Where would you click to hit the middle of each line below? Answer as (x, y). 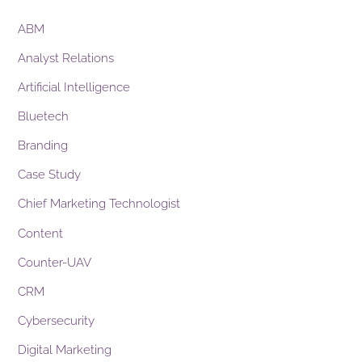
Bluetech (44, 116)
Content (41, 233)
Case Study (50, 175)
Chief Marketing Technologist (99, 204)
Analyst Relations (66, 58)
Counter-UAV (55, 262)
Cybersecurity (57, 321)
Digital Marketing (65, 350)
